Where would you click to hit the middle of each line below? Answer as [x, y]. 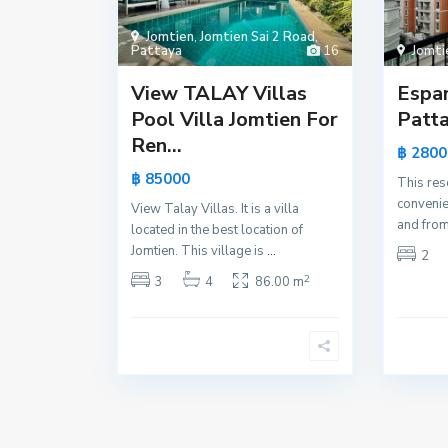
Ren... [156, 146]
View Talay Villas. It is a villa [215, 209]
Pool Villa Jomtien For [234, 120]
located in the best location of [217, 230]
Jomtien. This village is [199, 251]
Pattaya [156, 51]
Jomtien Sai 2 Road [257, 37]
